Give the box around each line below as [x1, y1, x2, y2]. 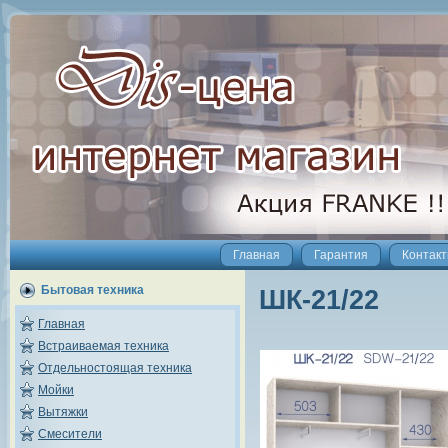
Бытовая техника [41, 283, 144, 297]
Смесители [38, 427, 102, 441]
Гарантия [314, 248, 368, 262]
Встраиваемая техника [38, 339, 169, 353]
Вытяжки [38, 405, 88, 419]
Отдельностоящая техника [38, 361, 192, 375]
